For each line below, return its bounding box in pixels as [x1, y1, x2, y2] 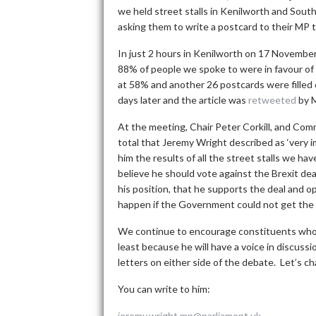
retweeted [248, 94, 296, 106]
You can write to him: [118, 283, 210, 295]
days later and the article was [118, 94, 248, 106]
